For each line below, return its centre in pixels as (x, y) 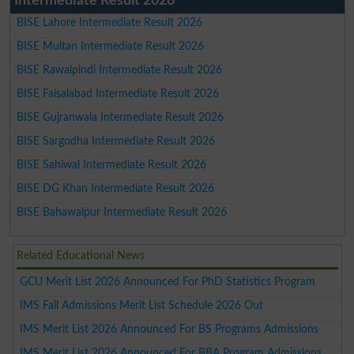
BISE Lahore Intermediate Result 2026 (110, 23)
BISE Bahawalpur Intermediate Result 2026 (122, 213)
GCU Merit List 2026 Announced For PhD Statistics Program (168, 282)
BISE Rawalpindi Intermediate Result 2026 (120, 70)
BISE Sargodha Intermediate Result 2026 (116, 141)
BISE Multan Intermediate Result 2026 (111, 47)
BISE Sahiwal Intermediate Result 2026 (112, 165)
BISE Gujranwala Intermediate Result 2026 (121, 118)
